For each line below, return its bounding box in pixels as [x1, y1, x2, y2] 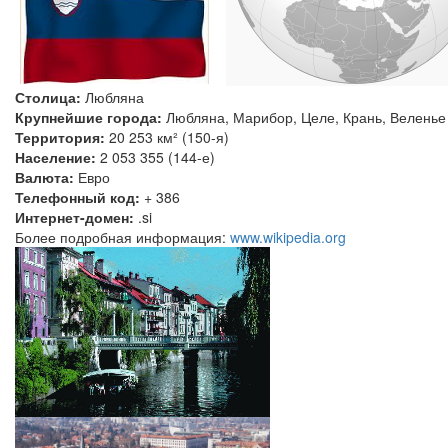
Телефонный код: [15, 187, 140, 207]
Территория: [15, 127, 105, 147]
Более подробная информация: [15, 227, 230, 247]
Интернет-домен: [15, 207, 134, 227]
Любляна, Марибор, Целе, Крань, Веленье [162, 107, 446, 127]
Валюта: [15, 167, 74, 187]
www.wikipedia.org [230, 227, 346, 247]
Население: [15, 147, 96, 167]
